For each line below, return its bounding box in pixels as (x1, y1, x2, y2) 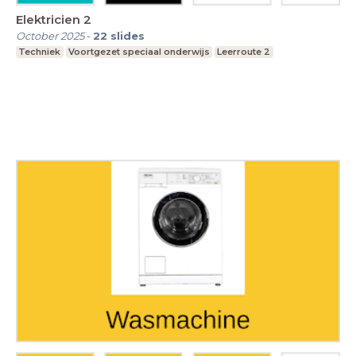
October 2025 (16, 29, 84, 43)
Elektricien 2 (16, 12, 91, 28)
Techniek (18, 46, 61, 58)
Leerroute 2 (217, 46, 271, 58)
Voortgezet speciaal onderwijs (68, 46, 210, 58)
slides (110, 29, 145, 43)
